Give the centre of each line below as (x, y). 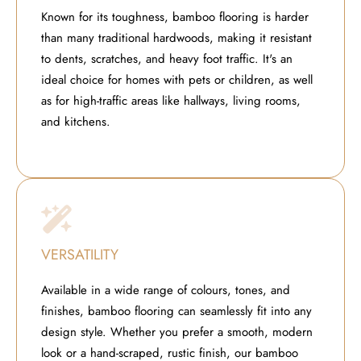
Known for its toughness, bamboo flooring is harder (175, 17)
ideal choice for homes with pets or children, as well (177, 79)
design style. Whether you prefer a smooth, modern (177, 332)
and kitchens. (76, 121)
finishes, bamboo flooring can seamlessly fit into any (176, 311)
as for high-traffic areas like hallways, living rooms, (171, 100)
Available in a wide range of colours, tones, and (166, 290)
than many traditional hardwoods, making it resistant (176, 37)
